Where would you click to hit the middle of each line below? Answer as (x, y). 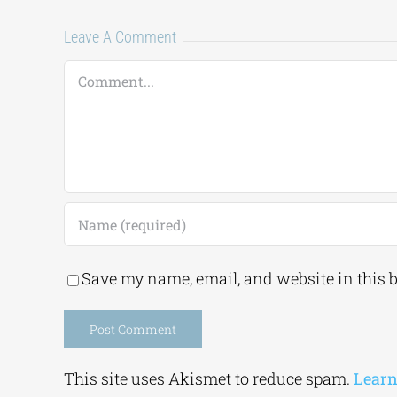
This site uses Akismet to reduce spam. (209, 378)
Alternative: (106, 362)
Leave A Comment (120, 37)
